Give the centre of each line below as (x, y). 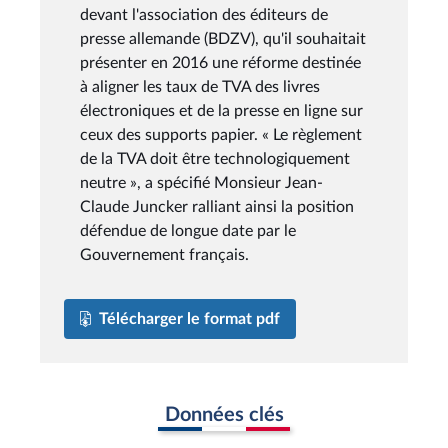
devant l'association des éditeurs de (204, 14)
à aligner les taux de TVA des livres (200, 86)
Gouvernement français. (164, 254)
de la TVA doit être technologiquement (215, 158)
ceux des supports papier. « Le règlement (221, 134)
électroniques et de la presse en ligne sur (221, 110)
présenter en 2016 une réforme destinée (220, 62)
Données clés (224, 414)
